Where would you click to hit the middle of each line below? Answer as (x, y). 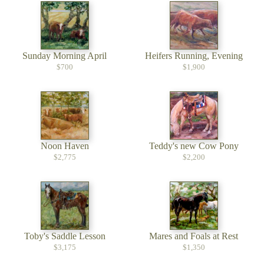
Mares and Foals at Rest (194, 236)
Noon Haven (65, 146)
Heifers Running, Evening (194, 56)
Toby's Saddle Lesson (65, 236)
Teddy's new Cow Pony (194, 146)
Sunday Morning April (65, 56)
